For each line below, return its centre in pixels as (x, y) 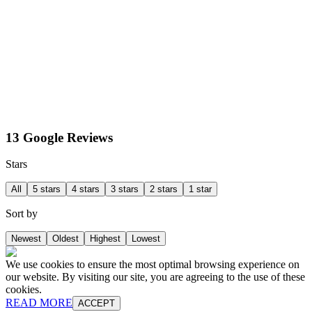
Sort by (22, 214)
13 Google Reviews (59, 137)
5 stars (47, 189)
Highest (105, 239)
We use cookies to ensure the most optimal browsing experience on (153, 265)
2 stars (164, 189)
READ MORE (39, 303)
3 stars (125, 189)
